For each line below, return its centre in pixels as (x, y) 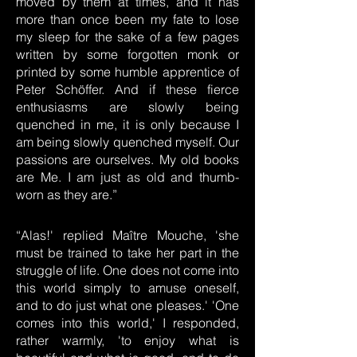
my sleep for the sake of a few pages (127, 37)
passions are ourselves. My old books (127, 159)
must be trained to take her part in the (127, 253)
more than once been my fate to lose (127, 19)
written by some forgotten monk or (127, 54)
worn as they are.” (67, 194)
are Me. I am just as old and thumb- (127, 177)
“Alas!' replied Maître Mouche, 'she (127, 235)
